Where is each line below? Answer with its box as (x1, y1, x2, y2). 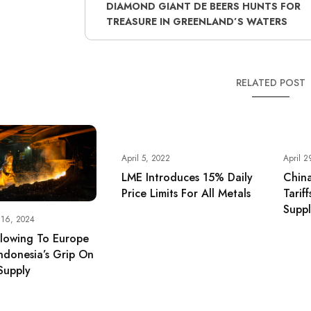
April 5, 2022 (121, 152, 170, 165)
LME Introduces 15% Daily (121, 169, 253, 186)
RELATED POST (236, 76, 306, 90)
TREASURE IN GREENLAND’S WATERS (106, 15, 287, 29)
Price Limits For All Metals (121, 185, 251, 202)
